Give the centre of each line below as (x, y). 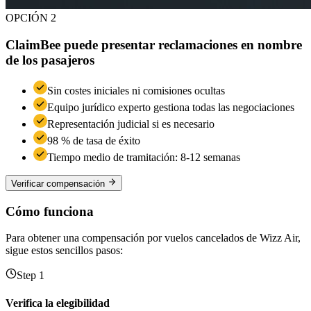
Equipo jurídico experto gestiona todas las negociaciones (171, 108)
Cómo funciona (50, 211)
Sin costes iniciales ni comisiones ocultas (136, 91)
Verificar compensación (58, 183)
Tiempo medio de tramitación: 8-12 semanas (144, 158)
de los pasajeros (50, 60)
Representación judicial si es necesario (131, 124)
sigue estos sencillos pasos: (64, 251)
